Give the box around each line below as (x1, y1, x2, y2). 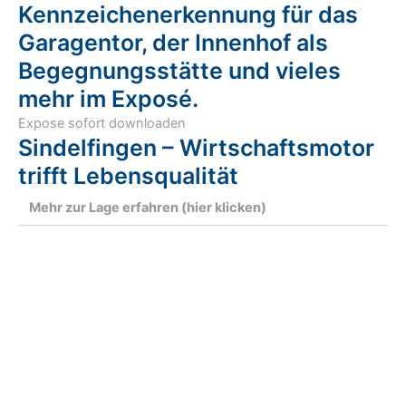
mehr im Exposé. (18, 85, 198, 112)
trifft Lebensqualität (18, 162, 238, 189)
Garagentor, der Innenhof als (18, 29, 328, 56)
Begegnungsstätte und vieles (18, 57, 341, 84)
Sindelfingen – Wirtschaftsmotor (18, 134, 374, 161)
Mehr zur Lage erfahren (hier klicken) (29, 199, 266, 216)
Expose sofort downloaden (18, 115, 186, 131)
